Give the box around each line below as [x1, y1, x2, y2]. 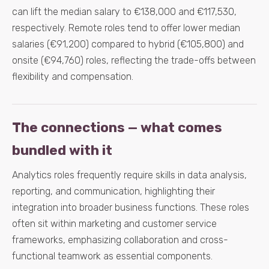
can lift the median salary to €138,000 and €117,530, [12, 6, 237, 17]
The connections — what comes [12, 119, 222, 136]
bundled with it [12, 142, 112, 159]
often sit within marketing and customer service [12, 218, 217, 229]
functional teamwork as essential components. [12, 250, 213, 262]
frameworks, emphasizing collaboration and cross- [12, 234, 228, 246]
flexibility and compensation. [12, 71, 133, 82]
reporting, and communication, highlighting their [12, 186, 215, 197]
